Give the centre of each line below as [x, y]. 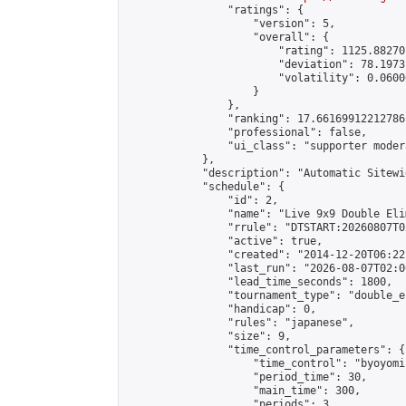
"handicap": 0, [221, 309]
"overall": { [227, 37]
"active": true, [224, 241]
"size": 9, [208, 336]
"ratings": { [215, 10]
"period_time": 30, [246, 377]
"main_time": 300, [243, 391]
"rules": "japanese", [240, 323]
